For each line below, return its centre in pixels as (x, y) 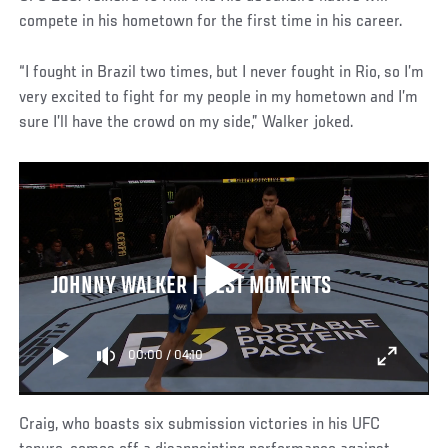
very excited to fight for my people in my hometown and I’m (219, 97)
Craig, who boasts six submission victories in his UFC (200, 424)
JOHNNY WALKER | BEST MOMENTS (190, 286)
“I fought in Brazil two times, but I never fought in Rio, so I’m (222, 72)
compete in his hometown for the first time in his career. (213, 21)
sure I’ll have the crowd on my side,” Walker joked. (189, 122)
